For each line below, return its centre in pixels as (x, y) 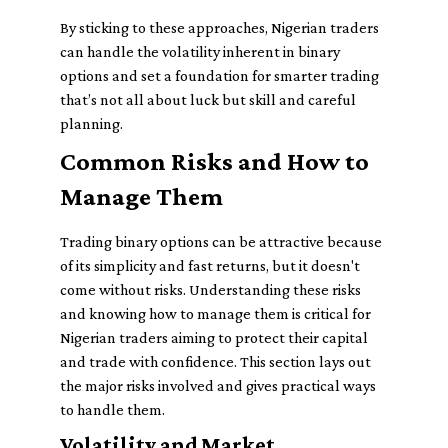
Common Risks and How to (214, 161)
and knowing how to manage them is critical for (215, 313)
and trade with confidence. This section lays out (215, 361)
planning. (91, 123)
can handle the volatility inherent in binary (200, 51)
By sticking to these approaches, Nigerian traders (219, 27)
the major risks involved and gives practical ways (218, 385)
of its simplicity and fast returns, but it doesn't (210, 265)
